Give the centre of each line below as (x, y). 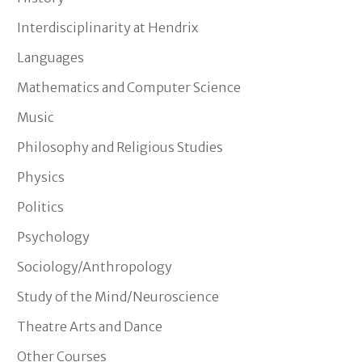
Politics (40, 206)
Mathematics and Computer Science (129, 87)
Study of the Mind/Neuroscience (118, 296)
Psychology (53, 236)
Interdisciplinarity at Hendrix (107, 27)
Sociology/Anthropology (95, 266)
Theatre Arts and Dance (90, 326)
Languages (51, 57)
